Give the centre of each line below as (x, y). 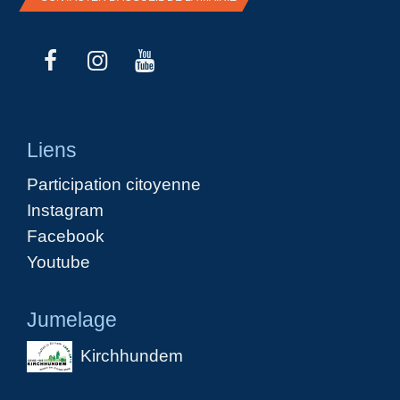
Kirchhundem (131, 355)
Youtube (58, 261)
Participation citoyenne (114, 183)
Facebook (66, 235)
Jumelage (72, 320)
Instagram (65, 209)
